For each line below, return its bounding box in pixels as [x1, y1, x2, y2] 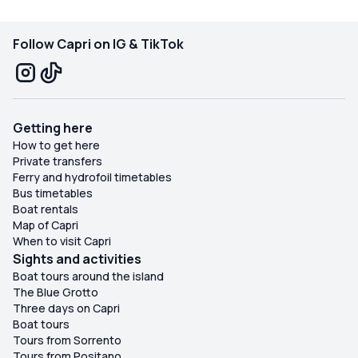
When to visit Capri [13, 233, 111, 249]
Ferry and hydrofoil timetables [13, 169, 172, 185]
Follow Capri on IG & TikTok [13, 35, 184, 54]
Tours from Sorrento [13, 332, 121, 348]
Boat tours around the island [13, 268, 164, 284]
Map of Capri [13, 217, 78, 233]
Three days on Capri [13, 300, 120, 316]
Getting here [13, 119, 93, 137]
